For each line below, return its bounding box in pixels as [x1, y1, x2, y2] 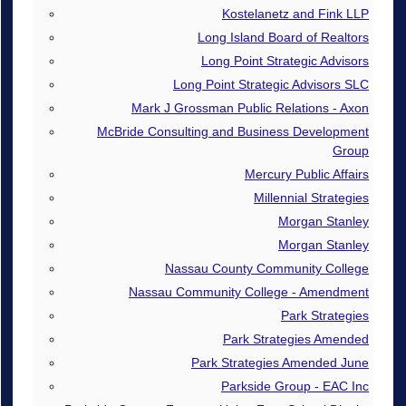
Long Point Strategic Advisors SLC [172, 76, 369, 92]
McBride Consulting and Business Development [96, 123, 369, 139]
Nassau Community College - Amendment [128, 285, 369, 300]
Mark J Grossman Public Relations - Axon [130, 100, 369, 115]
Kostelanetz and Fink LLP [221, 5, 369, 21]
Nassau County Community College [164, 261, 369, 275]
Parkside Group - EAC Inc [220, 379, 369, 394]
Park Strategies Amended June [190, 355, 369, 371]
